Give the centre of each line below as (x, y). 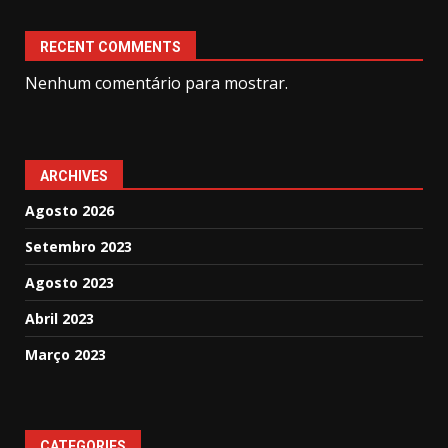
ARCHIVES (74, 176)
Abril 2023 (59, 318)
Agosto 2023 (69, 282)
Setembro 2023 (78, 246)
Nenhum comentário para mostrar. (156, 83)
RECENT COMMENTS (110, 47)
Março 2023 (65, 354)
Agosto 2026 (69, 210)
